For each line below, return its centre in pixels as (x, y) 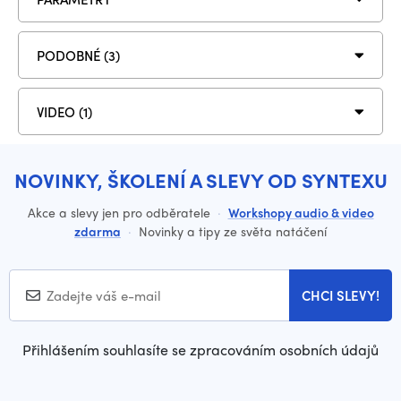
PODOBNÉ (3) (78, 55)
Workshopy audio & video (301, 212)
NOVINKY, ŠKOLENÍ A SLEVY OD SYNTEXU (200, 180)
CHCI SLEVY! (341, 295)
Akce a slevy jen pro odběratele (120, 212)
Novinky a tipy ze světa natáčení (231, 231)
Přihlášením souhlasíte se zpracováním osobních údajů (200, 350)
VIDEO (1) (64, 111)
